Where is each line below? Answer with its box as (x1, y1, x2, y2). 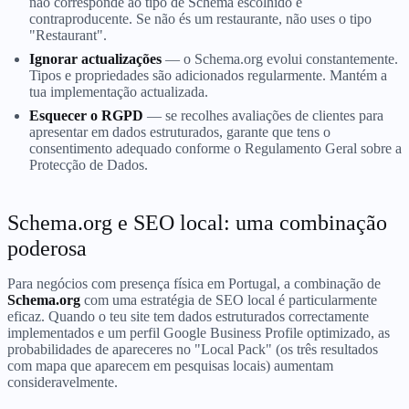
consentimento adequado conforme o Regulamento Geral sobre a (29, 140, 402, 156)
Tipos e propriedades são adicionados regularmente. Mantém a (29, 67, 387, 83)
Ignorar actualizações (29, 50, 162, 67)
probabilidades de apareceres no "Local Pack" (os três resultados (7, 341, 378, 357)
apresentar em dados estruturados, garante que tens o (29, 123, 330, 140)
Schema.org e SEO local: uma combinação (7, 210, 387, 235)
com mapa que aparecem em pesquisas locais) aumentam (7, 357, 333, 373)
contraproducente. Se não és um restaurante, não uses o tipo (29, 10, 372, 26)
